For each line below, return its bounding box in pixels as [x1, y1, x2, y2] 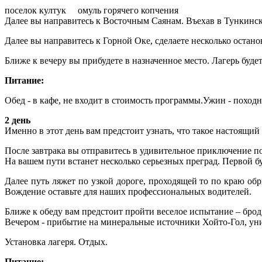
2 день [5, 115, 30, 125]
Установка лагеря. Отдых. [5, 236, 108, 247]
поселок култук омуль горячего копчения [5, 5, 178, 15]
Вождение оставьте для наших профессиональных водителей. [5, 186, 251, 196]
